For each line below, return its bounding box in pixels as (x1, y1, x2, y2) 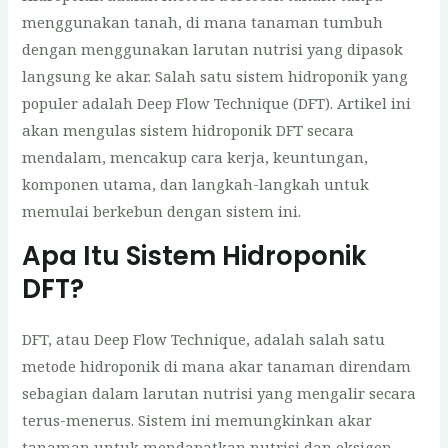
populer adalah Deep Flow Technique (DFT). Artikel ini (22, 93, 412, 114)
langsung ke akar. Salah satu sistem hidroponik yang (22, 66, 409, 87)
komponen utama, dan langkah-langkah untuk (22, 174, 370, 195)
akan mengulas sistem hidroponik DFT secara (22, 120, 355, 141)
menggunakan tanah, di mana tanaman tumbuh (22, 12, 384, 33)
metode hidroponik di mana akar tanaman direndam (22, 355, 412, 376)
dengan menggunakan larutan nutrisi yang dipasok (22, 39, 404, 60)
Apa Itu (22, 237, 127, 274)
